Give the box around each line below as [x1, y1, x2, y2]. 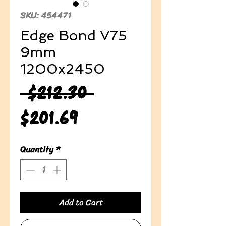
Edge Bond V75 [20, 27, 127, 44]
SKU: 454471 [20, 7, 71, 23]
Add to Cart [59, 195, 103, 210]
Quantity [20, 141, 53, 157]
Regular [94, 79, 163, 106]
